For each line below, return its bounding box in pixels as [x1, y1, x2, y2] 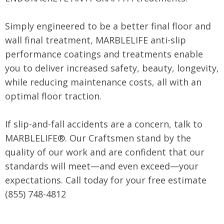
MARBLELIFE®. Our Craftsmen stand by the [5, 131, 191, 144]
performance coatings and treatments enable [5, 47, 203, 60]
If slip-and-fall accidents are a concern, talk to [5, 117, 202, 130]
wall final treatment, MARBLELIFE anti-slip [5, 33, 186, 46]
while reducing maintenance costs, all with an [5, 75, 201, 88]
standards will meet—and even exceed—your [5, 159, 198, 172]
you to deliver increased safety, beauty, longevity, [5, 61, 219, 74]
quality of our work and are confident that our [5, 145, 204, 158]
